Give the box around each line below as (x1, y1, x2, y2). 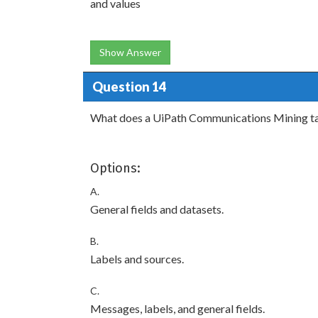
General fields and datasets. (90, 202, 224, 216)
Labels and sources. (90, 252, 184, 265)
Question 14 (92, 78, 166, 94)
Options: (90, 160, 141, 176)
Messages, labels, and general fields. (90, 302, 265, 315)
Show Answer (99, 46, 161, 58)
